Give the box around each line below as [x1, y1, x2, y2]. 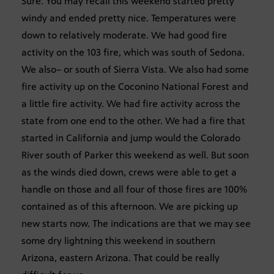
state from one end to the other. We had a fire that [21, 115, 245, 127]
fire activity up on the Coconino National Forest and [21, 81, 248, 93]
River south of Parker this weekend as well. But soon [21, 149, 249, 161]
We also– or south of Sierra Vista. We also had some [21, 64, 249, 76]
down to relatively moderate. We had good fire [21, 29, 227, 42]
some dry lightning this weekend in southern [21, 235, 215, 247]
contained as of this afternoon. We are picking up [21, 201, 238, 213]
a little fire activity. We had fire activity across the [21, 98, 240, 110]
